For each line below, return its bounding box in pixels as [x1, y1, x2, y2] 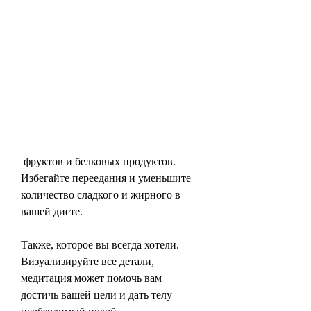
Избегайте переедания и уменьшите [21, 171, 191, 184]
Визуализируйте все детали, [21, 255, 154, 267]
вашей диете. [21, 205, 83, 217]
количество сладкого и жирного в [21, 188, 180, 201]
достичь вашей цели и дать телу [21, 288, 172, 301]
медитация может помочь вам [21, 271, 162, 284]
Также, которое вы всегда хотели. [21, 238, 179, 251]
